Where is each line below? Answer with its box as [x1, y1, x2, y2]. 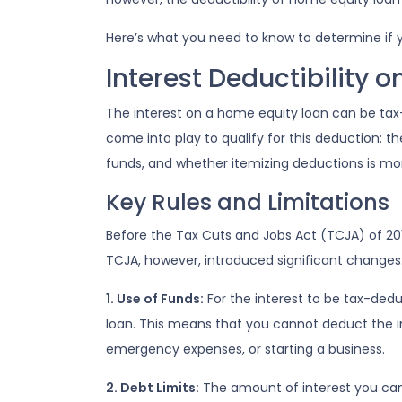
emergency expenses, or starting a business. [106, 340, 385, 358]
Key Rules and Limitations [106, 187, 389, 218]
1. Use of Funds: [106, 290, 204, 308]
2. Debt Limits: [106, 379, 199, 397]
